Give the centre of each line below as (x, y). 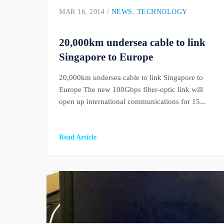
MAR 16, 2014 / (85, 12)
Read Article (78, 137)
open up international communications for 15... (132, 101)
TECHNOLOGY (162, 12)
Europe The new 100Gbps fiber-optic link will (131, 89)
